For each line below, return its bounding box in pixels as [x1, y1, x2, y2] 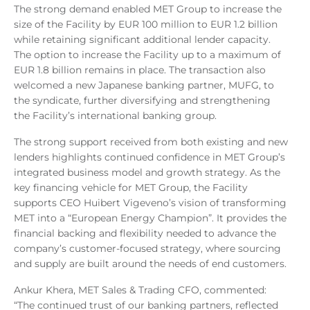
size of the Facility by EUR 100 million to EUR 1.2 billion [14, 17, 277, 30]
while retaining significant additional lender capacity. [14, 33, 271, 46]
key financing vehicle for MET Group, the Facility [14, 181, 248, 194]
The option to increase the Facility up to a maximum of [14, 48, 281, 61]
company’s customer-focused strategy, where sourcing [14, 241, 281, 255]
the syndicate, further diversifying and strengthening [14, 93, 271, 107]
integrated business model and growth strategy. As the [14, 165, 280, 179]
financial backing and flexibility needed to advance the [14, 226, 276, 239]
